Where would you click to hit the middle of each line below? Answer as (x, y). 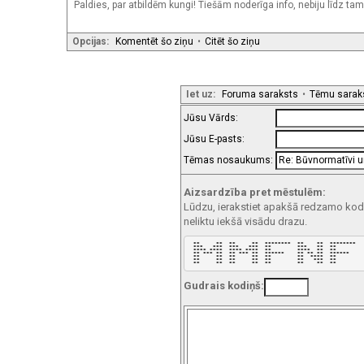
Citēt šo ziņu (232, 41)
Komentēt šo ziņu (154, 41)
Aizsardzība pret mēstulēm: (255, 192)
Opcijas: (91, 41)
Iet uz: (201, 94)
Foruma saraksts (260, 94)
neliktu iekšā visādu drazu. (245, 221)
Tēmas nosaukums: (230, 160)
